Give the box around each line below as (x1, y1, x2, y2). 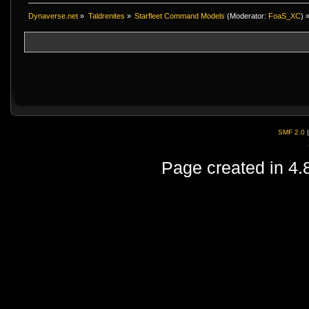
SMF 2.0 (278, 128, 305, 137)
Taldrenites (88, 12, 125, 21)
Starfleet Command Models (134, 12, 226, 21)
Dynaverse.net (28, 12, 79, 21)
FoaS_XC (268, 12, 301, 21)
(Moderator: (225, 12, 269, 21)
